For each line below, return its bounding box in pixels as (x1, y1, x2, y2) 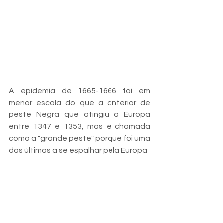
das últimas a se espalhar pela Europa (9, 146, 147, 155)
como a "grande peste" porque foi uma (9, 134, 150, 143)
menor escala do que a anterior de (9, 99, 150, 107)
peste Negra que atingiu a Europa (9, 111, 150, 119)
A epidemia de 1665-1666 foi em (9, 87, 150, 95)
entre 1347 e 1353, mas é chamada (9, 122, 150, 131)
